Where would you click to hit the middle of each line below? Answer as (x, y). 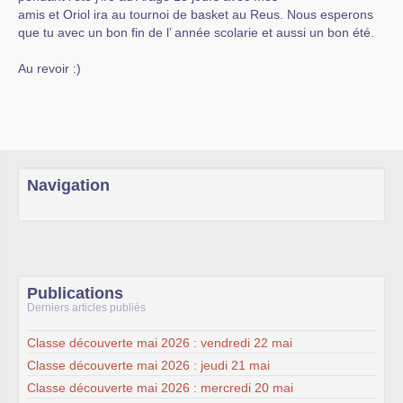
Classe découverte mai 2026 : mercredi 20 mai (160, 387)
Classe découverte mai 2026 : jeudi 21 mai (148, 365)
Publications (75, 293)
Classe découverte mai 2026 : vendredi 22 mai (160, 342)
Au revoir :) (49, 68)
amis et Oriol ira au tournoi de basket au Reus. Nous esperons (196, 14)
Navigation (68, 185)
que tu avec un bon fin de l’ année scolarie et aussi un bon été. (196, 32)
